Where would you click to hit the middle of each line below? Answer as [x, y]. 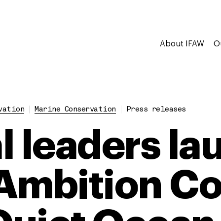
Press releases [156, 110]
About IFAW [182, 44]
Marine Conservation [75, 110]
